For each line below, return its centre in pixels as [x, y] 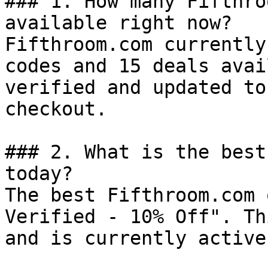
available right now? [118, 23]
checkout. [56, 109]
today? [39, 173]
